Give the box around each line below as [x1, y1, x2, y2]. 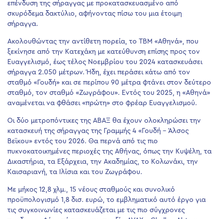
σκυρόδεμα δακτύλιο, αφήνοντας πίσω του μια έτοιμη [7, 10, 182, 18]
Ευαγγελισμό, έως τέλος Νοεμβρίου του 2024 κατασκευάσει [7, 59, 202, 66]
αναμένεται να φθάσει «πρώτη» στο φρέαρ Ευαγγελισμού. [7, 100, 197, 107]
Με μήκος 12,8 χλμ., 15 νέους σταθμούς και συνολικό [7, 186, 175, 194]
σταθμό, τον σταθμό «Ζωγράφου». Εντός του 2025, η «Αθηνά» [7, 89, 210, 97]
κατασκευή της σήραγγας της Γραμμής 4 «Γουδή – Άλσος [7, 128, 189, 135]
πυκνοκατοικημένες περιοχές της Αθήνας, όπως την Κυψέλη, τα [7, 148, 212, 155]
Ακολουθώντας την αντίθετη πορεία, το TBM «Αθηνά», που [7, 38, 198, 45]
